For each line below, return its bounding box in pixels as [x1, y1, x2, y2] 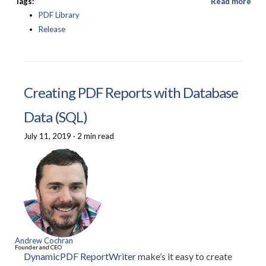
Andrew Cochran [15, 236, 73, 245]
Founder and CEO [15, 243, 62, 251]
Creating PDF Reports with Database [24, 84, 238, 101]
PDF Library [39, 10, 80, 20]
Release [39, 24, 65, 34]
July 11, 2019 [24, 131, 71, 141]
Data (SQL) [24, 108, 87, 125]
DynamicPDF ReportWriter [24, 251, 136, 262]
